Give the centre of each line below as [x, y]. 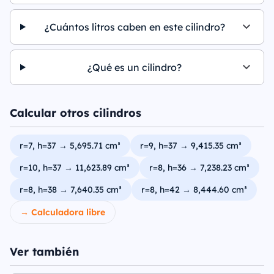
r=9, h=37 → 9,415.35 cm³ [191, 146]
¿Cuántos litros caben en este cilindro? [135, 27]
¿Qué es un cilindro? [135, 67]
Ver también [44, 252]
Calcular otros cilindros [76, 113]
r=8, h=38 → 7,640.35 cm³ [71, 190]
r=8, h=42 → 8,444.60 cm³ [194, 190]
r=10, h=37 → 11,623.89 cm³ [75, 168]
